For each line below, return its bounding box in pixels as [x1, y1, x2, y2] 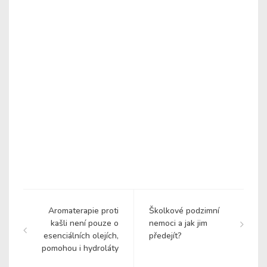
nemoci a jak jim [149, 218, 207, 229]
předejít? [149, 230, 182, 242]
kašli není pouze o [51, 218, 119, 229]
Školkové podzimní [149, 205, 219, 217]
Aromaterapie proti [48, 205, 119, 217]
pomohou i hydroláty [42, 243, 119, 254]
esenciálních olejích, [44, 230, 119, 242]
